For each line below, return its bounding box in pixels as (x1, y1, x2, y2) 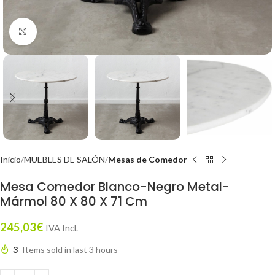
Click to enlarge (36, 26, 95, 36)
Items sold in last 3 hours (22, 244, 118, 255)
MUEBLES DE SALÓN (24, 154, 105, 165)
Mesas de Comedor (108, 154, 187, 165)
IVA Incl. (45, 223, 78, 233)
